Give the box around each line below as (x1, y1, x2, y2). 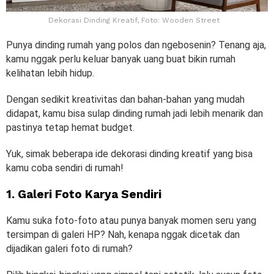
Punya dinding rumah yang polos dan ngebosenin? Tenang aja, (6, 39, 266, 51)
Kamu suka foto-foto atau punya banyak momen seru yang (6, 214, 256, 226)
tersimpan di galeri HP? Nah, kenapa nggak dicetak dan (6, 228, 240, 240)
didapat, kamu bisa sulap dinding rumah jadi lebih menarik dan (6, 107, 263, 119)
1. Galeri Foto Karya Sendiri (6, 187, 161, 201)
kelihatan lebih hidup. (6, 67, 97, 79)
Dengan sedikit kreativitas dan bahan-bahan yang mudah (6, 93, 245, 105)
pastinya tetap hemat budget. (6, 121, 137, 133)
